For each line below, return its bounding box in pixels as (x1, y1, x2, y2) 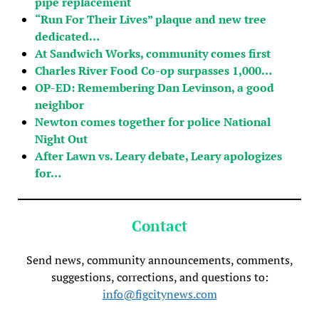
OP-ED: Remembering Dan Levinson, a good (34, 79, 274, 95)
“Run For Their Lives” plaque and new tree (34, 11, 266, 27)
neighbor (34, 96, 84, 113)
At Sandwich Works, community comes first (34, 45, 271, 61)
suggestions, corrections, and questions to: (51, 268, 268, 285)
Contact (132, 215, 187, 236)
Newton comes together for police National (34, 113, 271, 130)
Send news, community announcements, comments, (26, 251, 293, 268)
